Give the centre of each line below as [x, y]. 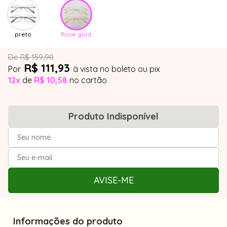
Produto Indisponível [113, 116]
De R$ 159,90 [31, 57]
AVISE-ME [113, 180]
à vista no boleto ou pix [117, 69]
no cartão [88, 80]
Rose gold [76, 34]
